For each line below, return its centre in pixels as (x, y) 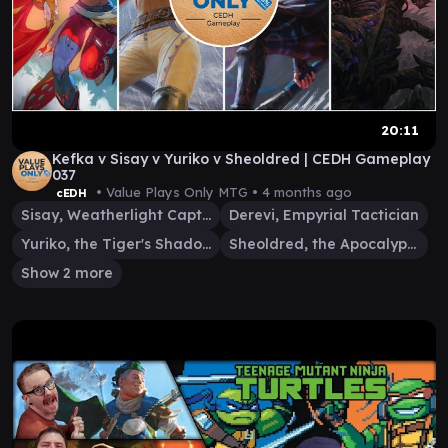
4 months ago (306, 192)
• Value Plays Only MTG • (176, 192)
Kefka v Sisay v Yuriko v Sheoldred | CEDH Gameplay (241, 159)
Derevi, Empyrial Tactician (324, 215)
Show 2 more (67, 273)
